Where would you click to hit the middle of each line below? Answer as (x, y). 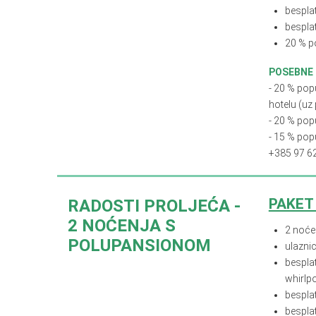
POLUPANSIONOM (139, 245)
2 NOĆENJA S (121, 225)
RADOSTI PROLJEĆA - (154, 206)
